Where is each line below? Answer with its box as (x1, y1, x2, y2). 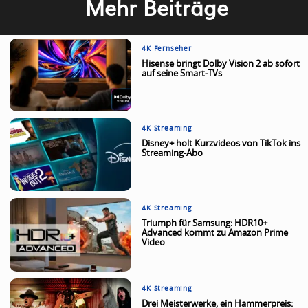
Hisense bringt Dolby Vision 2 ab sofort (142, 59, 300, 69)
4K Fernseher (142, 45, 192, 52)
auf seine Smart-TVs (142, 69, 223, 78)
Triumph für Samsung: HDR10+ (142, 219, 268, 229)
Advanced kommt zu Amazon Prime (142, 229, 289, 239)
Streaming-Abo (142, 149, 203, 159)
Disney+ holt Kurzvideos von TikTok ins (142, 140, 301, 149)
